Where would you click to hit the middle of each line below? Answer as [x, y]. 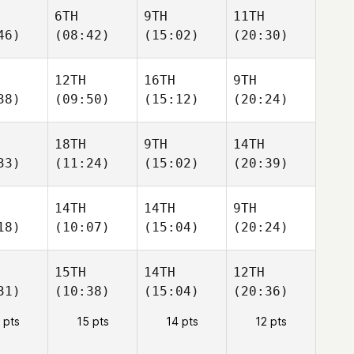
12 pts [271, 321]
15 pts [92, 321]
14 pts [182, 321]
